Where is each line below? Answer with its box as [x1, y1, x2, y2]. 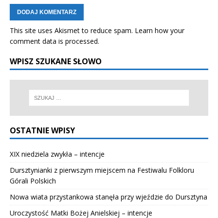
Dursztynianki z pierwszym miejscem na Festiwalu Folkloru [10, 165, 194, 175]
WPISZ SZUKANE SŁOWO [10, 55, 102, 67]
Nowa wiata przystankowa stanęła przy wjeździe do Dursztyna [10, 192, 207, 202]
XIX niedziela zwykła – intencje [10, 149, 105, 159]
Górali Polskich [10, 176, 56, 186]
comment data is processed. [10, 36, 99, 46]
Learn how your [135, 25, 184, 35]
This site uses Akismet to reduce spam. [10, 25, 135, 35]
